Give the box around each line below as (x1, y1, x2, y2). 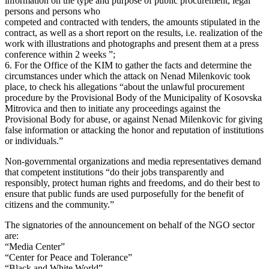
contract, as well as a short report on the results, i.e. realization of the (5, 28, 262, 38)
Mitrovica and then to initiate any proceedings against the (5, 103, 220, 114)
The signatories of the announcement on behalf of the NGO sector (5, 220, 255, 231)
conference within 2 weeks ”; (5, 49, 115, 60)
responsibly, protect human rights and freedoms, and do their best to (5, 178, 260, 189)
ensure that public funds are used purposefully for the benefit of (5, 189, 244, 199)
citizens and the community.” (5, 199, 114, 210)
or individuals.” (5, 136, 63, 147)
